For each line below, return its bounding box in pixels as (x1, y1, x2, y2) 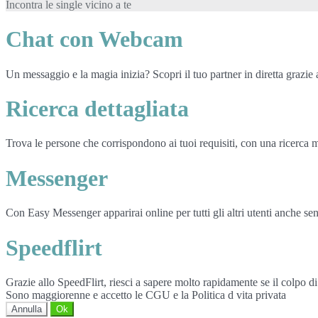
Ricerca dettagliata (6, 96, 189, 122)
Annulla (11, 304, 42, 315)
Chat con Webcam (6, 26, 183, 53)
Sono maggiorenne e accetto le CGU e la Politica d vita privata (6, 289, 286, 302)
